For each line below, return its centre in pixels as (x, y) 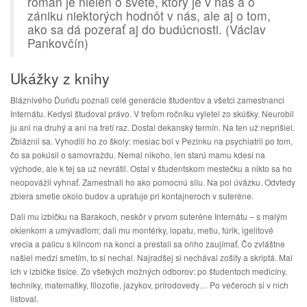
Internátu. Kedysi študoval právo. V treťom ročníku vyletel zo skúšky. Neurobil (152, 113)
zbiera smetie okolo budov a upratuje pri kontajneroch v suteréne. (132, 196)
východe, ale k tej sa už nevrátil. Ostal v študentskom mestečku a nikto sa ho (151, 168)
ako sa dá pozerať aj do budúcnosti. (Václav (147, 29)
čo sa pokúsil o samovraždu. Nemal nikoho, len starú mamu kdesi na (138, 155)
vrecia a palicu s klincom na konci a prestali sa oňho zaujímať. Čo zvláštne (148, 244)
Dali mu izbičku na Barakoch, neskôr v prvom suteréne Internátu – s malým (149, 216)
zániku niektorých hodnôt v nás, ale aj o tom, (149, 15)
